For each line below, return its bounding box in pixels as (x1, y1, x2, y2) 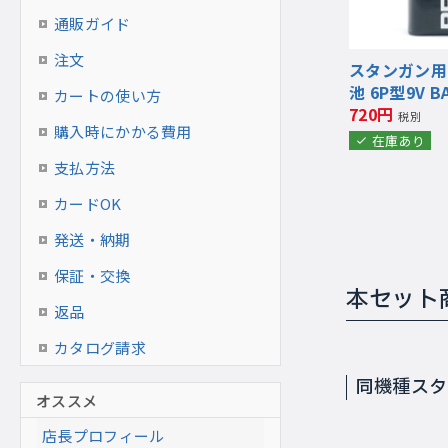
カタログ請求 (54, 337, 146, 358)
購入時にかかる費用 (54, 121, 192, 142)
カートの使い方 (54, 85, 162, 106)
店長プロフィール (42, 425, 165, 446)
